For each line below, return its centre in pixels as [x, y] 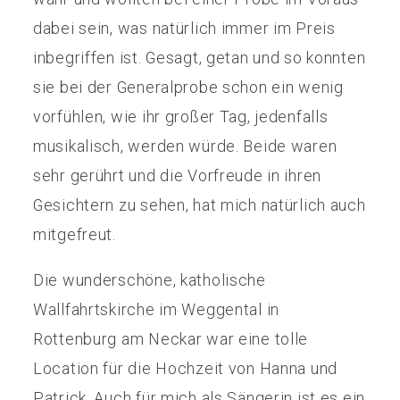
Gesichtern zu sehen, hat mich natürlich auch [200, 204]
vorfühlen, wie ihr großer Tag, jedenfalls [181, 116]
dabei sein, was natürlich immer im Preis [184, 28]
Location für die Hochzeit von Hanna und [185, 368]
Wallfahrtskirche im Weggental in [156, 309]
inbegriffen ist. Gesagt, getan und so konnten [200, 57]
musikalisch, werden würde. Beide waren [185, 146]
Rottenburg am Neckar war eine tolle [171, 338]
